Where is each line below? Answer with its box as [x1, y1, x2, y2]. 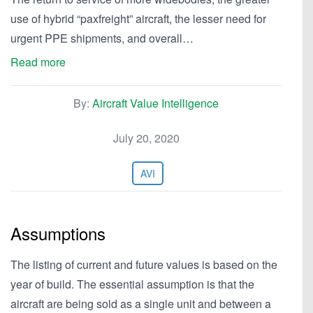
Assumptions [10, 221, 105, 245]
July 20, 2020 [112, 130, 180, 146]
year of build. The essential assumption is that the [10, 276, 254, 292]
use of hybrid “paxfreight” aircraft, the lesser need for [10, 10, 266, 27]
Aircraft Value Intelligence [92, 95, 219, 111]
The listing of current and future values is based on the [10, 256, 277, 272]
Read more [10, 54, 66, 70]
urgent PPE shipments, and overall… [10, 30, 194, 46]
